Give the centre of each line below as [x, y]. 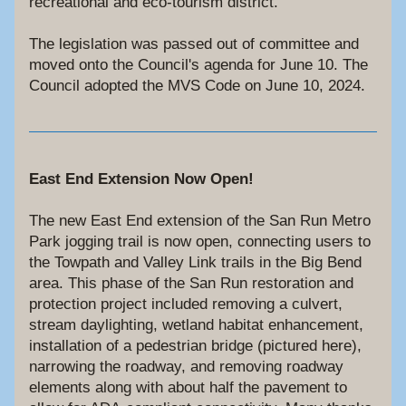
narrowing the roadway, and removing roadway [186, 367]
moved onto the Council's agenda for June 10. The [198, 65]
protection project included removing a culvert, [186, 304]
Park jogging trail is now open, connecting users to [200, 242]
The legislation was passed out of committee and [194, 44]
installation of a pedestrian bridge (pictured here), [195, 346]
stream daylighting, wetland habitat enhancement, [196, 325]
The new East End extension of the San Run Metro [200, 221]
